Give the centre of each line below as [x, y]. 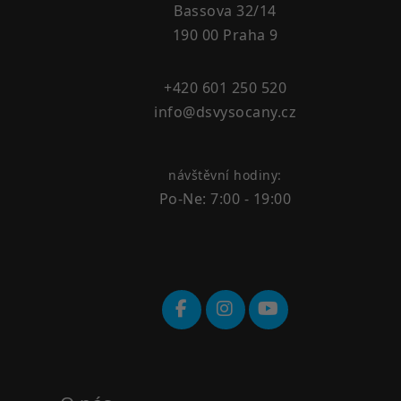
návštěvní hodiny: [225, 175]
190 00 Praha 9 [225, 34]
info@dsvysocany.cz [226, 111]
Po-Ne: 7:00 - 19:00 [225, 198]
